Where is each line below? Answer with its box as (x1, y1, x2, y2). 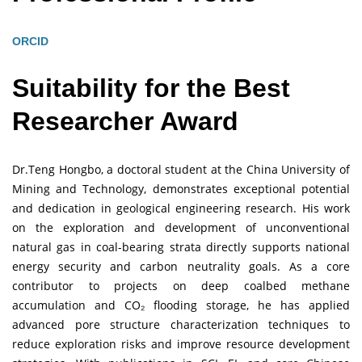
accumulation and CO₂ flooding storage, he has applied (12, 297, 350, 313)
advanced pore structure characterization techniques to (12, 316, 350, 332)
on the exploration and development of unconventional (12, 219, 350, 235)
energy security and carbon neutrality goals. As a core (12, 258, 350, 274)
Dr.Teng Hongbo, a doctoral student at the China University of (12, 161, 350, 177)
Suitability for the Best (12, 74, 290, 103)
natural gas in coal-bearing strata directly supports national (12, 238, 350, 255)
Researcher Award (12, 107, 238, 137)
